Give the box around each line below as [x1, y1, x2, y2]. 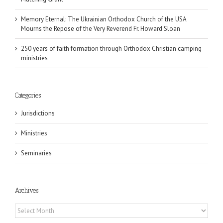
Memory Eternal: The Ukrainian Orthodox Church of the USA [21, 14, 186, 23]
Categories [15, 91, 41, 99]
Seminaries [21, 148, 52, 157]
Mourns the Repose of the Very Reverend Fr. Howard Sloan [21, 24, 180, 33]
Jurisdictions [21, 109, 55, 117]
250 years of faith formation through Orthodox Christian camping [21, 44, 202, 53]
